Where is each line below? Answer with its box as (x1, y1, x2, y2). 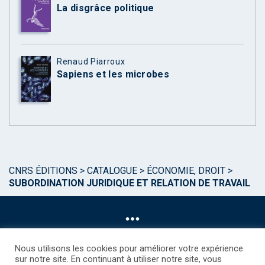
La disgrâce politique (57, 2, 154, 14)
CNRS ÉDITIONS (9, 164, 77, 176)
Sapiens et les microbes (57, 69, 169, 80)
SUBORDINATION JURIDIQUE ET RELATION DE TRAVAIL (9, 177, 250, 189)
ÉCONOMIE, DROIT (147, 164, 225, 176)
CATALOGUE (87, 164, 137, 176)
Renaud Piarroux (57, 57, 125, 67)
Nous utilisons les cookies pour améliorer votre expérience (15, 243, 243, 254)
